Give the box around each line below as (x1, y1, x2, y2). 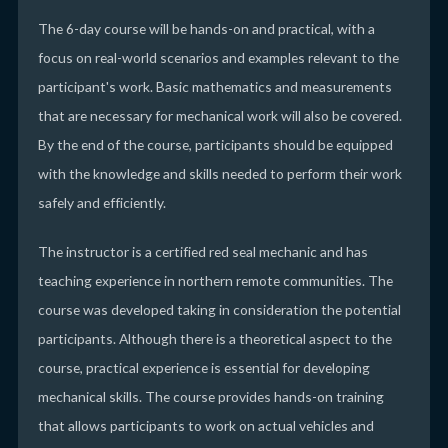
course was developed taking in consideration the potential (37, 301, 401, 319)
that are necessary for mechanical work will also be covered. (37, 107, 402, 125)
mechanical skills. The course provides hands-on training (37, 388, 384, 406)
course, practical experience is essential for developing (37, 359, 370, 377)
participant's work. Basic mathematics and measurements (37, 78, 392, 96)
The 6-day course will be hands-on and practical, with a (37, 20, 375, 38)
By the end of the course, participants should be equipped (37, 136, 393, 154)
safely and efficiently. (37, 194, 166, 212)
